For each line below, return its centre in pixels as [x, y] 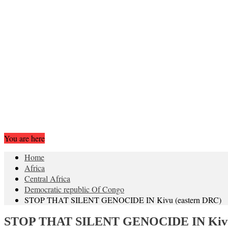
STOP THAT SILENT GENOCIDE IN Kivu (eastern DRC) [123, 199]
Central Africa [47, 178]
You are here [24, 138]
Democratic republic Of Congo [74, 189]
